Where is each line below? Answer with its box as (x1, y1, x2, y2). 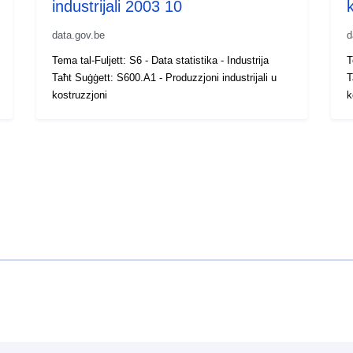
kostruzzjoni (52, 88, 108, 101)
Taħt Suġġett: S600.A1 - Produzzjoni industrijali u (52, 71, 277, 84)
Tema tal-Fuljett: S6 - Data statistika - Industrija (52, 54, 269, 66)
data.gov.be (52, 28, 106, 41)
